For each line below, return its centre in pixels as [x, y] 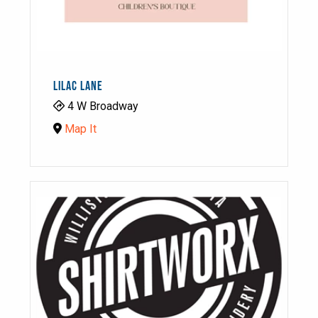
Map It [81, 128]
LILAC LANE [78, 86]
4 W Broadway [102, 106]
